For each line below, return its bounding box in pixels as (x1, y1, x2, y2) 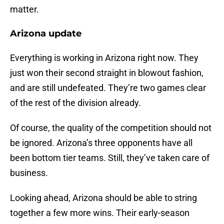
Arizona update (10, 28, 81, 39)
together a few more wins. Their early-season (10, 207, 189, 218)
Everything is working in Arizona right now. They (10, 52, 198, 63)
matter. (10, 4, 39, 15)
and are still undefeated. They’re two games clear (10, 82, 206, 93)
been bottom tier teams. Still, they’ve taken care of (10, 152, 209, 163)
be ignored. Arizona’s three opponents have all (10, 137, 192, 148)
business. (10, 167, 48, 178)
